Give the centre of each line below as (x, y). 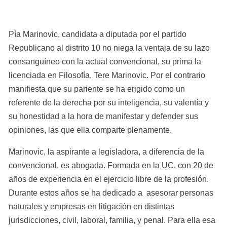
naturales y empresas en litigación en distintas (91, 206)
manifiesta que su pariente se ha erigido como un (97, 89)
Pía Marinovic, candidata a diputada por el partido (98, 34)
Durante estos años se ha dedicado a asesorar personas (111, 193)
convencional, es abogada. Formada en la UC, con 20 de (111, 165)
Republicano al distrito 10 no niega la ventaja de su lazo (109, 48)
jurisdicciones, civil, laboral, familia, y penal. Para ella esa (112, 220)
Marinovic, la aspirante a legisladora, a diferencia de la (106, 152)
